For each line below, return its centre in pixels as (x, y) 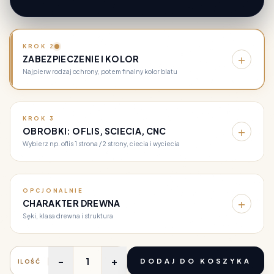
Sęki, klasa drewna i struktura (68, 216)
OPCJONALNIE (53, 191)
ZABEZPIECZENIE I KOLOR (81, 59)
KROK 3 (39, 118)
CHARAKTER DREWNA (72, 203)
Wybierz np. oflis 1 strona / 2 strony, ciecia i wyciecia (101, 144)
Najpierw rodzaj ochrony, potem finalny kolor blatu (100, 72)
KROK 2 (39, 46)
